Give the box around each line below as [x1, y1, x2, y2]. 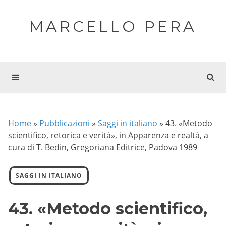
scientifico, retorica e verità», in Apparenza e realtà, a [8, 130, 208, 141]
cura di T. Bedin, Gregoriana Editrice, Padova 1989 [8, 142, 197, 153]
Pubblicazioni [39, 118, 90, 129]
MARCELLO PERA [29, 17, 197, 36]
